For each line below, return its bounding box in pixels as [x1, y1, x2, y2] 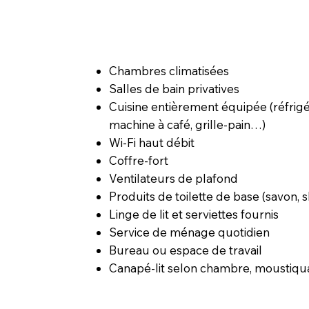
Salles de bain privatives [108, 81, 242, 97]
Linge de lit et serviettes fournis [108, 207, 279, 222]
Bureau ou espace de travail [108, 243, 262, 258]
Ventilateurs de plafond [108, 171, 238, 186]
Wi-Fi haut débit [108, 135, 197, 150]
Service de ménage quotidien [108, 225, 270, 240]
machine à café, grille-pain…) [108, 117, 266, 132]
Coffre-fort [108, 153, 168, 168]
